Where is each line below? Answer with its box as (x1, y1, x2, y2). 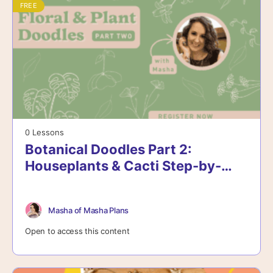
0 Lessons (25, 127, 64, 138)
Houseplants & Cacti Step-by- (25, 158, 221, 174)
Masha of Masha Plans (48, 205, 129, 215)
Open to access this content (25, 226, 130, 236)
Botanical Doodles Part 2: (25, 141, 192, 158)
